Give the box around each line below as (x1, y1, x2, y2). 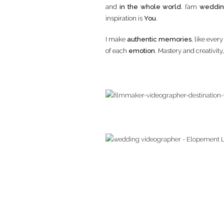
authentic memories (127, 35, 192, 43)
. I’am (181, 2, 200, 10)
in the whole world (119, 2, 181, 10)
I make (105, 35, 127, 43)
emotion (128, 47, 155, 54)
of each (105, 47, 128, 54)
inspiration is (105, 14, 144, 22)
